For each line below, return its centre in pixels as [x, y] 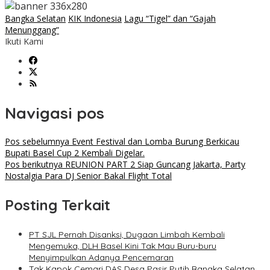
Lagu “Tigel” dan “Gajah [170, 19]
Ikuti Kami [24, 42]
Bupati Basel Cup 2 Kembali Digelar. [75, 153]
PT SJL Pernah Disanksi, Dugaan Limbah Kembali [127, 235]
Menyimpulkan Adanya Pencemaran [101, 258]
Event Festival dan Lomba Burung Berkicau [154, 142]
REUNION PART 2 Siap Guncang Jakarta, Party [154, 165]
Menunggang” [32, 30]
